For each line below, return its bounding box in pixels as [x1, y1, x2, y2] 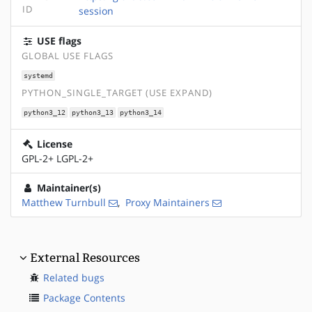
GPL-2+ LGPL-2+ [22, 152, 93, 166]
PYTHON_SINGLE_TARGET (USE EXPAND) [22, 87, 212, 100]
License [34, 137, 72, 151]
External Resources [30, 251, 140, 265]
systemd [24, 71, 54, 79]
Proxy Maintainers [125, 196, 210, 210]
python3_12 [24, 108, 66, 116]
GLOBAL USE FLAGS [22, 49, 114, 62]
